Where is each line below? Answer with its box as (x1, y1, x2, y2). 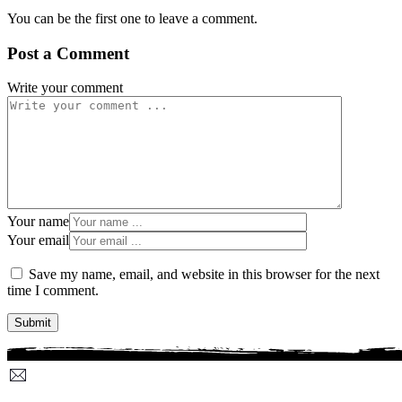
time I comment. (7, 283, 99, 299)
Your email (7, 232, 69, 249)
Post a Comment (7, 43, 129, 63)
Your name (7, 214, 69, 230)
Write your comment (7, 80, 123, 96)
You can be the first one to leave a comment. (7, 10, 258, 26)
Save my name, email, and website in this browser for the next (29, 267, 380, 283)
